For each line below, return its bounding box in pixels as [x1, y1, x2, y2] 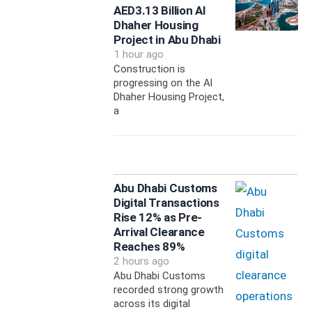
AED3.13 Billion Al [113, 3, 205, 18]
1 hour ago [113, 48, 164, 61]
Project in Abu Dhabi [113, 33, 221, 47]
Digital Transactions [113, 196, 219, 210]
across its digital [113, 297, 190, 311]
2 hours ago [113, 255, 169, 268]
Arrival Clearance [113, 225, 205, 240]
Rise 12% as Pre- [113, 210, 203, 225]
